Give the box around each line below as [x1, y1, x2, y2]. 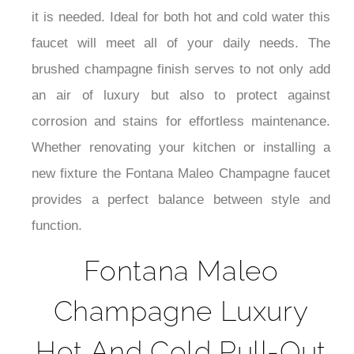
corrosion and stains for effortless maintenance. [32, 114, 330, 130]
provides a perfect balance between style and [32, 192, 330, 208]
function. [32, 218, 82, 234]
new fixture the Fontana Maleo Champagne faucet [32, 166, 330, 182]
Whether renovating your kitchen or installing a [32, 140, 330, 156]
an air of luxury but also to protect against [32, 88, 330, 104]
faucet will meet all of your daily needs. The [32, 36, 330, 51]
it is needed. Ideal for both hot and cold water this [32, 9, 330, 25]
